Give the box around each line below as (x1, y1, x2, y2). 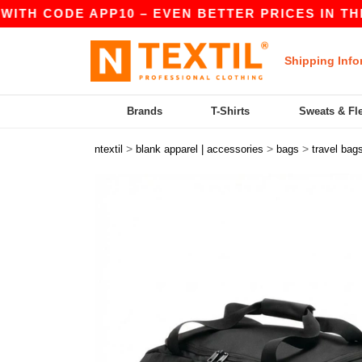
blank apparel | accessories (136, 143, 263, 155)
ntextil (95, 143, 123, 155)
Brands (127, 105, 163, 117)
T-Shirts (211, 105, 250, 117)
